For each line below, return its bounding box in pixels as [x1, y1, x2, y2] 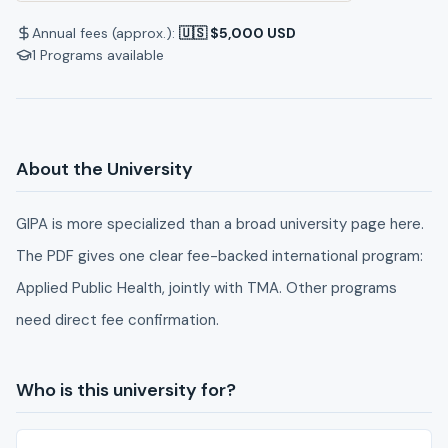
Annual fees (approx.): [32, 24, 175, 42]
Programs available [40, 46, 164, 64]
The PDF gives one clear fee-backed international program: [16, 246, 423, 266]
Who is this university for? [16, 378, 236, 402]
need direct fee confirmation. [16, 310, 219, 330]
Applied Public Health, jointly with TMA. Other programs [16, 278, 397, 298]
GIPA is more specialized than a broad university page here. [16, 214, 424, 234]
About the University [16, 157, 193, 181]
